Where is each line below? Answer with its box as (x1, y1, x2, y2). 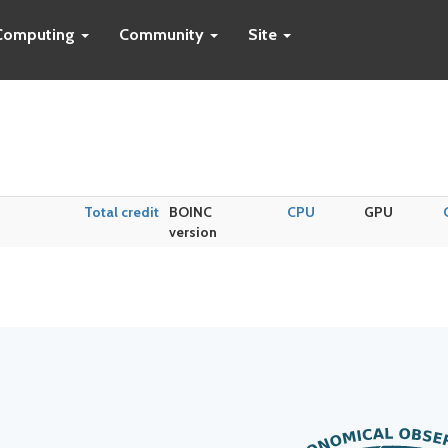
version (169, 223, 217, 241)
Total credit (84, 203, 159, 221)
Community (119, 25, 208, 44)
